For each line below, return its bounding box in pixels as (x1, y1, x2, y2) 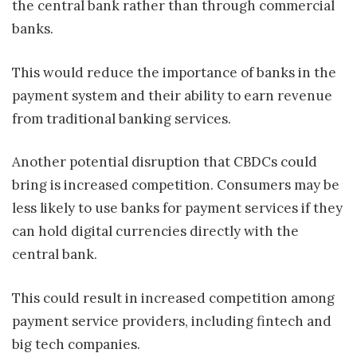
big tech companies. (12, 335, 140, 353)
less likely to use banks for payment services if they (12, 199, 343, 218)
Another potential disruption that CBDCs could (12, 153, 317, 171)
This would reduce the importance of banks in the (12, 63, 336, 81)
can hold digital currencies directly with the (12, 222, 299, 241)
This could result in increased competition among (12, 288, 335, 307)
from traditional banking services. (12, 109, 231, 127)
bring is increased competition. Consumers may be (12, 176, 339, 194)
